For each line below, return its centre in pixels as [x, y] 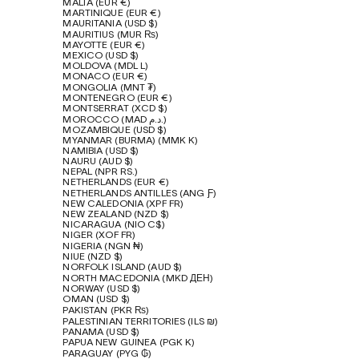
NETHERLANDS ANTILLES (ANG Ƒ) [139, 194]
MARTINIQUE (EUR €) [112, 14]
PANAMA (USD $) [101, 333]
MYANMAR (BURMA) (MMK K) [131, 141]
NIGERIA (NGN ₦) [103, 247]
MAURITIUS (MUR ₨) [111, 35]
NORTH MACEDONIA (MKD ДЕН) [138, 279]
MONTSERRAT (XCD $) [115, 109]
